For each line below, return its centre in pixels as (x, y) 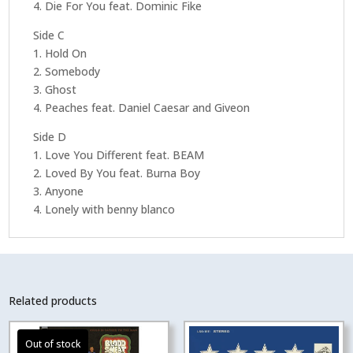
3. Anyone (59, 191)
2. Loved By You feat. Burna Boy (117, 173)
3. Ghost (55, 89)
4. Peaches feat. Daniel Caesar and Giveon (142, 107)
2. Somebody (67, 71)
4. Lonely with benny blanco (104, 209)
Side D (50, 136)
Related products (53, 300)
